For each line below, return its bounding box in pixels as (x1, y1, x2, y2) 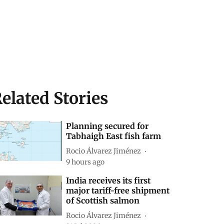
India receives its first (66, 175, 151, 185)
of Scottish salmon (66, 195, 140, 205)
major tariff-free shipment (66, 185, 170, 195)
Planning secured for (66, 121, 149, 131)
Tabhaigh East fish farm (66, 131, 161, 141)
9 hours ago (66, 157, 105, 166)
